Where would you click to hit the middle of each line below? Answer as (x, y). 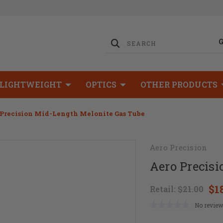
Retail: (164, 189)
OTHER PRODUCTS (179, 84)
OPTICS (101, 84)
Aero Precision (178, 147)
